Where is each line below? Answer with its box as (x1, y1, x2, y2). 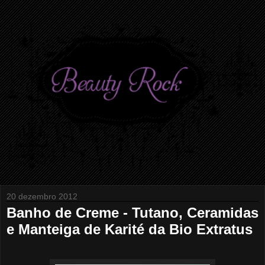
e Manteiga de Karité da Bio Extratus (7, 221, 253, 238)
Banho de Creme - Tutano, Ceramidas (7, 205, 258, 221)
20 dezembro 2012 (7, 192, 77, 202)
